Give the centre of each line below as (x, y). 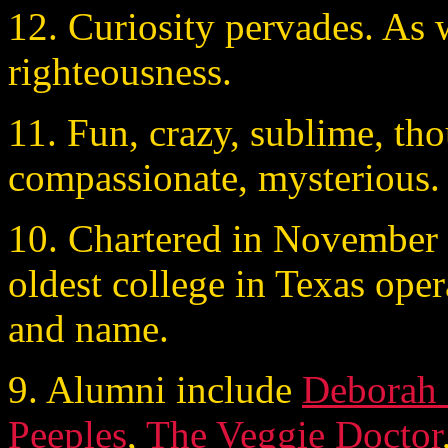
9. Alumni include (155, 389)
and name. (88, 328)
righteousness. (120, 71)
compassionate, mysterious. (224, 177)
